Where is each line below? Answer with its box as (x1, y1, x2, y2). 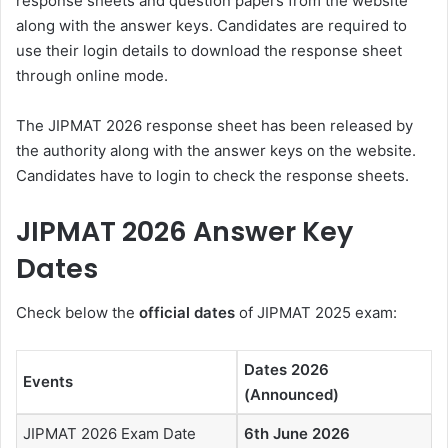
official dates (139, 303, 235, 323)
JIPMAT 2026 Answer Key (16, 212, 353, 250)
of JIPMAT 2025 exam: (235, 303, 397, 323)
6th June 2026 (244, 424, 350, 444)
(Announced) (244, 385, 339, 405)
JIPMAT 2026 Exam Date (23, 424, 196, 444)
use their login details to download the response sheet (16, 40, 402, 60)
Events (23, 372, 73, 392)
